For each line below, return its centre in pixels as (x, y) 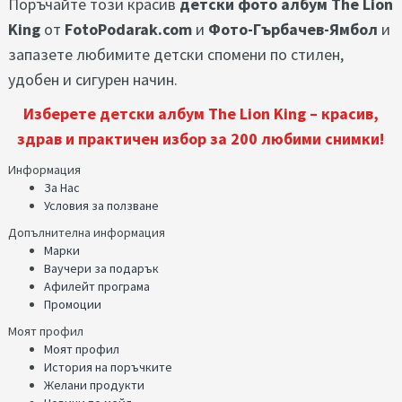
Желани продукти (94, 385)
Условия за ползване (101, 206)
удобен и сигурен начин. (93, 80)
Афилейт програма (97, 287)
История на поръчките (108, 367)
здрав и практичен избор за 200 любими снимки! (201, 139)
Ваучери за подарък (101, 269)
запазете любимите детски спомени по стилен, (176, 55)
